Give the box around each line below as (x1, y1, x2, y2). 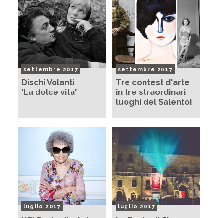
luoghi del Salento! (116, 96, 192, 107)
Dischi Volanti (21, 77, 74, 87)
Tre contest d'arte (116, 77, 190, 87)
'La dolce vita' (21, 87, 77, 97)
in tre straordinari (116, 87, 186, 97)
